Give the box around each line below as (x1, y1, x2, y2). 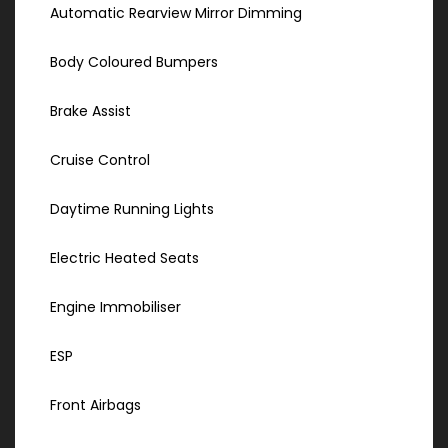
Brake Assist (50, 101, 131, 122)
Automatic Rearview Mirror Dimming (50, 3, 302, 24)
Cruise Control (50, 150, 150, 171)
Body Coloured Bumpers (50, 52, 218, 73)
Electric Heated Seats (50, 248, 199, 269)
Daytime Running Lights (50, 199, 214, 220)
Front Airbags (50, 395, 141, 416)
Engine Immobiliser (50, 297, 181, 318)
